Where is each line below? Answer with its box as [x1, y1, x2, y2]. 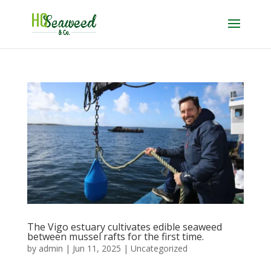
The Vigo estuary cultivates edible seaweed [27, 220, 222, 233]
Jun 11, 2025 [72, 242, 121, 254]
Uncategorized [130, 242, 188, 254]
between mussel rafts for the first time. [27, 229, 204, 243]
